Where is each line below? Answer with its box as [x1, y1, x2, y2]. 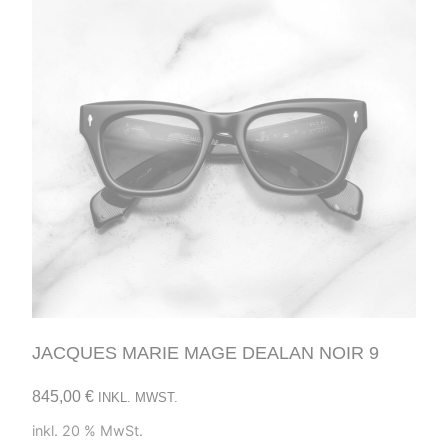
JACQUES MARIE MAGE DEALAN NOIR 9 [32, 342, 379, 363]
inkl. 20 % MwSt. [32, 422, 143, 440]
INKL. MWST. [98, 389, 178, 405]
